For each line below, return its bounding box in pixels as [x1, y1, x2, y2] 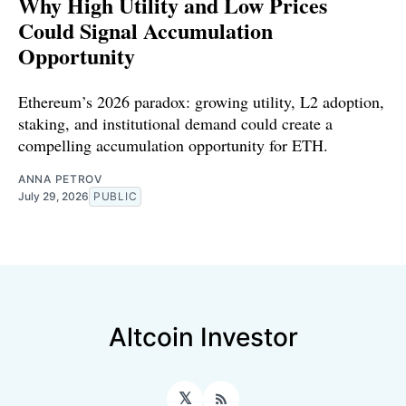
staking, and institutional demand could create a [18, 111, 333, 134]
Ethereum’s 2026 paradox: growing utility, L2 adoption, [18, 90, 384, 112]
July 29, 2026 [18, 188, 89, 203]
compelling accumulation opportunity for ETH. [18, 133, 328, 156]
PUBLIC [93, 188, 138, 203]
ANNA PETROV [18, 171, 102, 186]
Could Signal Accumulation [18, 14, 273, 46]
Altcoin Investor [108, 322, 298, 353]
